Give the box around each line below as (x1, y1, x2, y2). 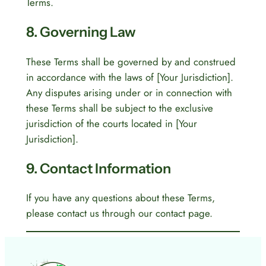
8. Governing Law (26, 23, 136, 41)
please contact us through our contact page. (26, 206, 213, 221)
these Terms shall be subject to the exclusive (26, 100, 213, 115)
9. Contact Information (26, 159, 171, 177)
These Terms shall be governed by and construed (26, 54, 236, 69)
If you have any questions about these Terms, (26, 191, 215, 205)
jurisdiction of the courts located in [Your (26, 116, 197, 131)
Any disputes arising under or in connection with (26, 85, 232, 100)
